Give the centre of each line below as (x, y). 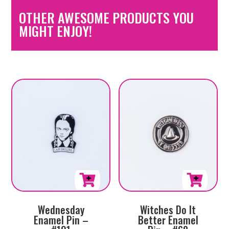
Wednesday (61, 210)
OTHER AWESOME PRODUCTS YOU (107, 18)
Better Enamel (168, 220)
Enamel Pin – (61, 220)
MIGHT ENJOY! (56, 31)
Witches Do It (168, 210)
